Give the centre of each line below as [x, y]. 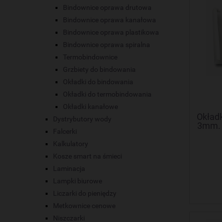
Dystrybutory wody [82, 119]
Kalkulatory [71, 144]
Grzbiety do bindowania [99, 70]
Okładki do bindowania [98, 82]
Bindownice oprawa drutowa [107, 8]
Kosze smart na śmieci [87, 156]
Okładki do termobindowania [107, 94]
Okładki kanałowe [90, 107]
